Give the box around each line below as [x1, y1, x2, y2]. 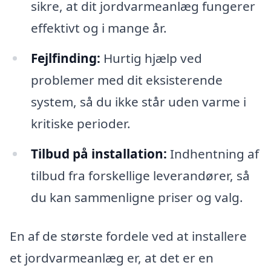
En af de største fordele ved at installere [10, 227, 247, 244]
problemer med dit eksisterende [30, 71, 223, 89]
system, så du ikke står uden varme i [30, 93, 246, 111]
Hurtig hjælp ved [100, 50, 202, 67]
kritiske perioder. [30, 115, 131, 132]
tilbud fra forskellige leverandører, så [30, 166, 250, 184]
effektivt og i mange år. [30, 19, 167, 37]
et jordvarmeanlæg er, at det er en [10, 249, 214, 266]
